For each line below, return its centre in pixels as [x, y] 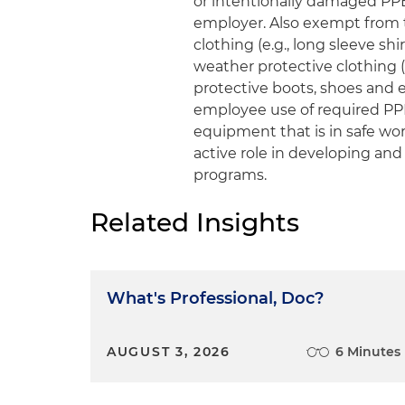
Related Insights [195, 222]
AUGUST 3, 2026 [169, 352]
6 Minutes [368, 352]
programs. [231, 175]
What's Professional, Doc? [215, 298]
